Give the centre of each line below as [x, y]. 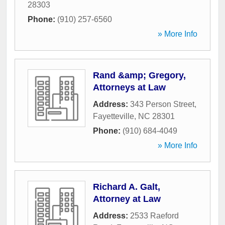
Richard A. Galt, [127, 187]
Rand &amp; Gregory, [139, 76]
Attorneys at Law [129, 88]
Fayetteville [114, 117]
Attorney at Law [127, 199]
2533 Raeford [154, 216]
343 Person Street [162, 104]
